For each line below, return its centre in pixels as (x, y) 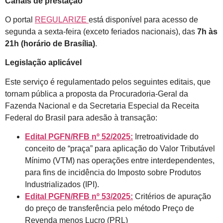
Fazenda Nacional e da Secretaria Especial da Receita (102, 106)
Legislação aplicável (43, 63)
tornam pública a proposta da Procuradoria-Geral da (97, 94)
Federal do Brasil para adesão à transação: (81, 117)
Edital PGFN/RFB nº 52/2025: (79, 137)
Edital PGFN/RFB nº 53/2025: (79, 197)
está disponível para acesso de (143, 19)
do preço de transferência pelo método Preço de (110, 209)
